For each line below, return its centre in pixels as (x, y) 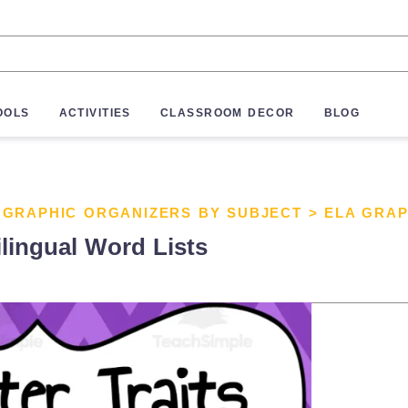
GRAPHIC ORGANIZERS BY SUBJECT (152, 213)
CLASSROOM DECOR (227, 113)
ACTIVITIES (95, 113)
